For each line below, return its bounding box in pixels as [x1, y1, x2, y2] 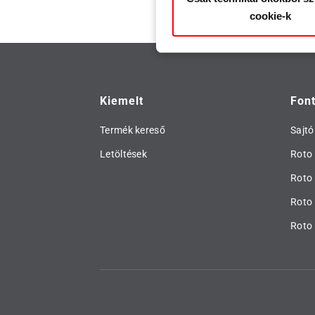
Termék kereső [100, 124, 165, 136]
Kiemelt [100, 94, 143, 108]
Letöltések [100, 148, 147, 160]
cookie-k [250, 9, 291, 22]
